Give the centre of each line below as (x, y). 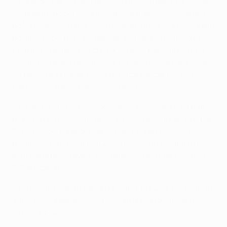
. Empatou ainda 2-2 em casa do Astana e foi (122, 143)
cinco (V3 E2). (38, 212)
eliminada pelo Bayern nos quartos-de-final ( (95, 155)
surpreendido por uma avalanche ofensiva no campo (109, 13)
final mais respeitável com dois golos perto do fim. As (108, 50)
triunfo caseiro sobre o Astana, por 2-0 (97, 188)
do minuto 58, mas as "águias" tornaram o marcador (107, 38)
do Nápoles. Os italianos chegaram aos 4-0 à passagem (113, 26)
